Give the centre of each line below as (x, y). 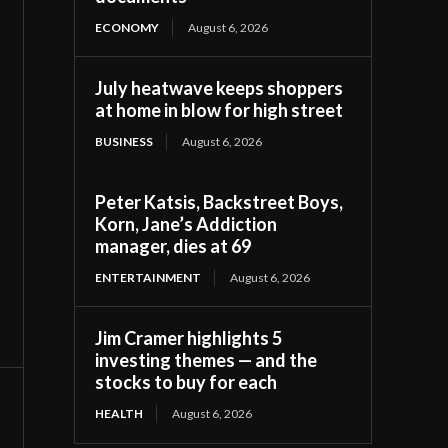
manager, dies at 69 (173, 245)
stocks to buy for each (186, 381)
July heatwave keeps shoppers (219, 87)
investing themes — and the (206, 359)
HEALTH (119, 413)
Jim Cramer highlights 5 (189, 337)
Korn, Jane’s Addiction (186, 223)
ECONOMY (127, 27)
